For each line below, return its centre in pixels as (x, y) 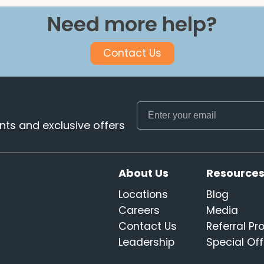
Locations (143, 194)
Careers (139, 210)
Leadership (147, 242)
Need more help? (132, 24)
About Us (144, 173)
